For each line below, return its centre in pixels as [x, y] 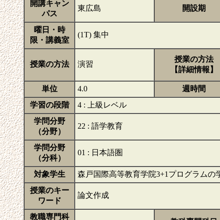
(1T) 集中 [93, 35]
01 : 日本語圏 [100, 152]
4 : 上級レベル [102, 105]
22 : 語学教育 [100, 126]
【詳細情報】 [194, 69]
